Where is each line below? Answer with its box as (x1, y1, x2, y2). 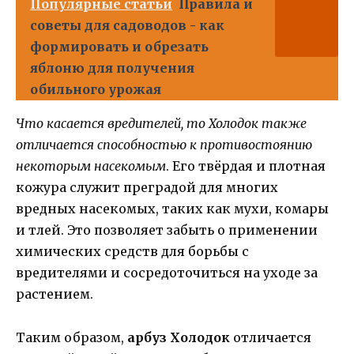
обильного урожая (30, 81, 161, 98)
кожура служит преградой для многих (16, 179, 278, 196)
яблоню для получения (30, 60, 194, 77)
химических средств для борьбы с (16, 243, 249, 260)
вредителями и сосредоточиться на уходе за (16, 265, 318, 281)
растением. (16, 286, 93, 303)
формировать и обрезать (30, 39, 209, 55)
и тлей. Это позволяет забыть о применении (16, 222, 318, 239)
